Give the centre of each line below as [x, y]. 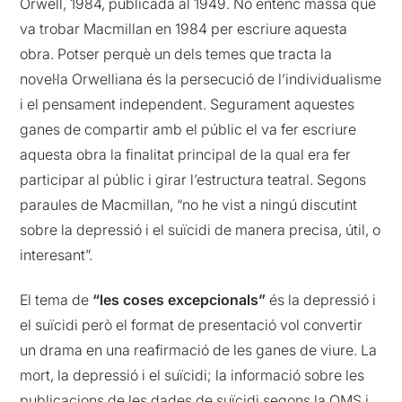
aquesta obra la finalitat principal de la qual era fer [186, 154]
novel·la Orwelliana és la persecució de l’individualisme [201, 79]
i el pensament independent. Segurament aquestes [188, 104]
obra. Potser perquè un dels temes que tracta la [176, 54]
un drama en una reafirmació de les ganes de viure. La [199, 350]
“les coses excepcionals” [179, 300]
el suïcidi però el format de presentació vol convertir [192, 325]
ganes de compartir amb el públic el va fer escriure [188, 129]
